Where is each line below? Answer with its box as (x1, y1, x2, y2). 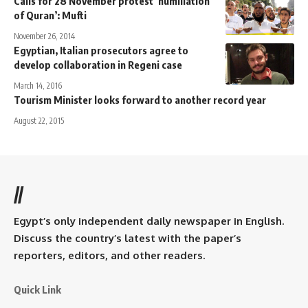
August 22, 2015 (14, 115, 64, 126)
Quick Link (14, 283, 61, 296)
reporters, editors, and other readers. (14, 248, 205, 262)
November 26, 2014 (14, 30, 75, 41)
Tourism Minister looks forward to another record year (14, 93, 266, 106)
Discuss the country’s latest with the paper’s (14, 231, 241, 245)
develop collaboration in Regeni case (14, 58, 182, 71)
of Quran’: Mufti (14, 8, 87, 21)
